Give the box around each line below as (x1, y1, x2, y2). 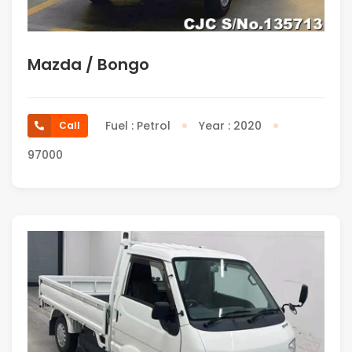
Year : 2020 (199, 118, 262, 134)
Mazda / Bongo (27, 53, 149, 76)
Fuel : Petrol (105, 118, 170, 134)
